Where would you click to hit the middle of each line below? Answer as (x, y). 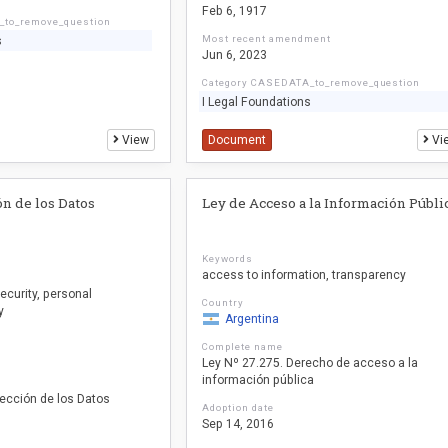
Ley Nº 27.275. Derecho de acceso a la (310, 363)
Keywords (228, 258)
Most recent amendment (266, 38)
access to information (264, 275)
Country (223, 302)
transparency (369, 275)
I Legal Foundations (257, 102)
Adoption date (238, 407)
